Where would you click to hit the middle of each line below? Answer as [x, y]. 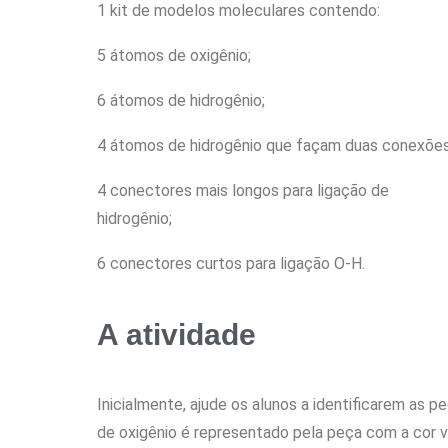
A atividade [176, 334]
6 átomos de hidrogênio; [181, 100]
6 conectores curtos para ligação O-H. [231, 263]
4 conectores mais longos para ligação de [243, 190]
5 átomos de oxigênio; [174, 55]
